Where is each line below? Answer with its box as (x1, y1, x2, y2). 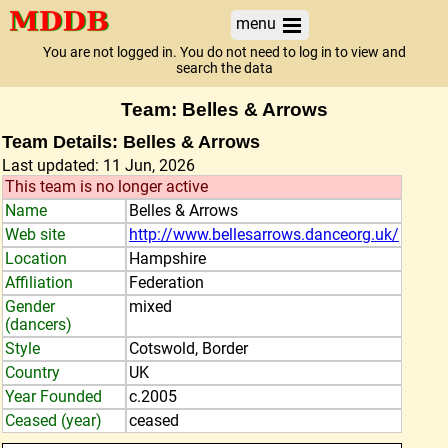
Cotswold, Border (129, 339, 248, 358)
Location (5, 249, 67, 268)
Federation (129, 273, 204, 292)
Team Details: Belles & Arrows (2, 131, 260, 152)
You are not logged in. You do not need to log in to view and (42, 44, 406, 61)
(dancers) (5, 315, 72, 334)
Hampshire (129, 249, 206, 268)
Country (5, 363, 60, 382)
